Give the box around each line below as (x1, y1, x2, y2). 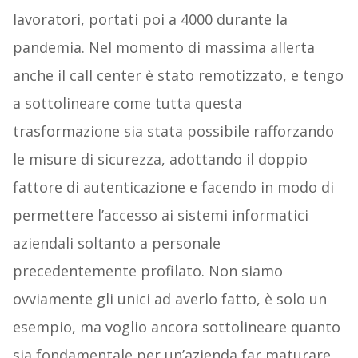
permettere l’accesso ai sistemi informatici (12, 205, 308, 225)
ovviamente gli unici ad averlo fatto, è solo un (12, 289, 327, 309)
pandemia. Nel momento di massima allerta (12, 38, 315, 58)
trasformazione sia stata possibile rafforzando (12, 121, 334, 141)
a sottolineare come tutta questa (12, 93, 242, 113)
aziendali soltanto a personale (12, 233, 221, 253)
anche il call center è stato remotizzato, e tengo (12, 66, 344, 86)
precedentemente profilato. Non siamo (12, 261, 283, 281)
